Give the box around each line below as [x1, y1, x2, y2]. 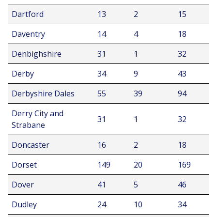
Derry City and [12, 108, 63, 119]
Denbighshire [12, 48, 62, 59]
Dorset [12, 159, 37, 170]
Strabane [12, 120, 45, 130]
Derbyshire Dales [12, 88, 75, 99]
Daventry [12, 29, 45, 39]
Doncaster [12, 139, 49, 150]
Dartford [12, 9, 44, 19]
